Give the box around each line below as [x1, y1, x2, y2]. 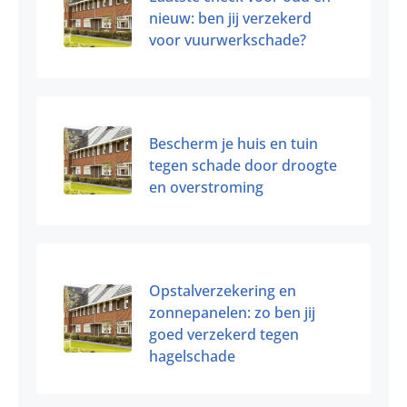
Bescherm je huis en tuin [149, 133, 318, 154]
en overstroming [149, 176, 263, 197]
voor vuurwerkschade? [149, 29, 306, 50]
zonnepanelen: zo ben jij [149, 302, 315, 323]
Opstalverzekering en [149, 280, 296, 301]
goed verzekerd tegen [149, 323, 299, 344]
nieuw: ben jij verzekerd [149, 7, 312, 28]
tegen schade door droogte [149, 154, 337, 175]
